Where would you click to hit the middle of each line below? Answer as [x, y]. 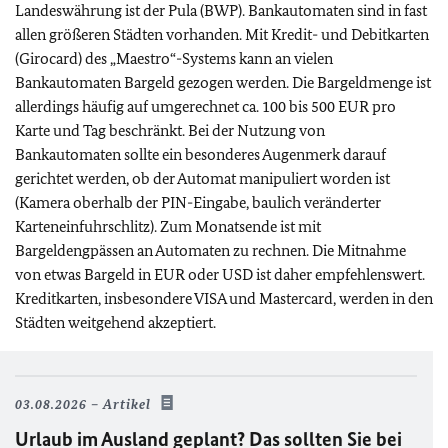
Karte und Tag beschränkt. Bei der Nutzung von [170, 130]
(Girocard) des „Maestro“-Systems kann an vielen [174, 58]
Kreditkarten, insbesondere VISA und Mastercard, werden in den [224, 298]
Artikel [127, 404]
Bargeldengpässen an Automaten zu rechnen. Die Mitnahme [210, 250]
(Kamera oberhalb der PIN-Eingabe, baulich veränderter [198, 202]
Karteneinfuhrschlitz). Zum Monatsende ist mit [168, 226]
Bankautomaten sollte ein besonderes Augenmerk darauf [200, 154]
